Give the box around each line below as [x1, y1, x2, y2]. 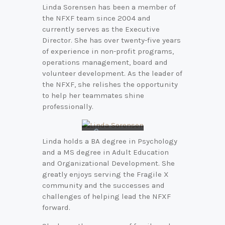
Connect [99, 128, 136, 138]
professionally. [42, 101, 93, 111]
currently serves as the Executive [42, 24, 160, 34]
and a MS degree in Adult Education [42, 148, 169, 157]
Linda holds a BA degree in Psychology [42, 137, 177, 146]
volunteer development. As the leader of [42, 68, 182, 78]
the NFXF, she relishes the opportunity [42, 79, 178, 89]
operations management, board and [42, 57, 168, 67]
